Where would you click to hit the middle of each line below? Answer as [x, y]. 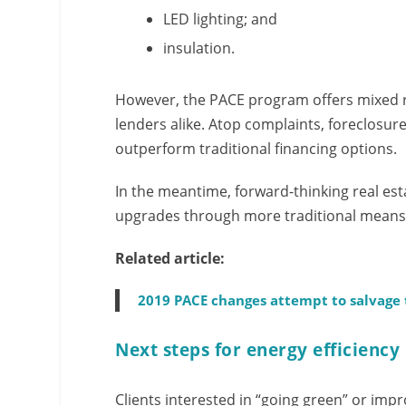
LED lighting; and [221, 19]
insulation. [199, 48]
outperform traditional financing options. [256, 148]
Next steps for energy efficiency [258, 349]
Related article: [170, 258]
